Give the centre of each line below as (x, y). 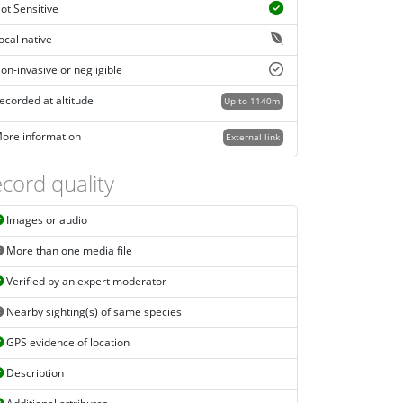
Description (34, 373)
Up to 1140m (252, 101)
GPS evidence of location (67, 343)
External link (253, 137)
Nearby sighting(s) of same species (93, 312)
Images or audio (45, 220)
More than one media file (68, 251)
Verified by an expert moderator (85, 282)
